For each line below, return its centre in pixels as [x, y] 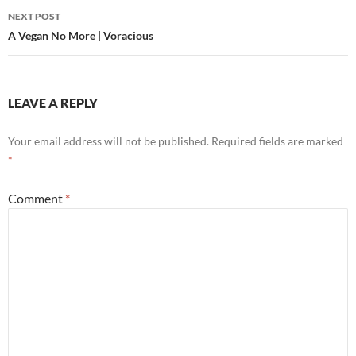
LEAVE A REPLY [53, 103]
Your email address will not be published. [108, 141]
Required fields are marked [277, 141]
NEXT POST [34, 16]
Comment [37, 198]
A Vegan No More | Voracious [81, 35]
